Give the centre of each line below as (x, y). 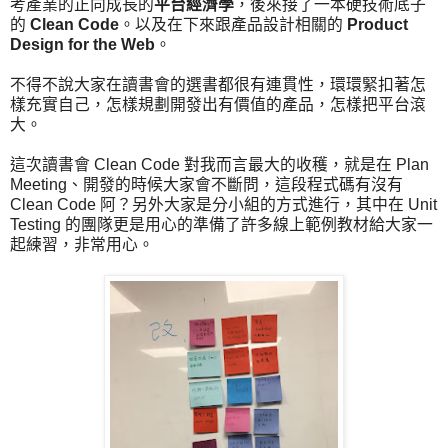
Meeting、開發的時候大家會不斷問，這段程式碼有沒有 (206, 184)
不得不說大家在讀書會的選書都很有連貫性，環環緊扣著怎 (218, 84)
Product (377, 24)
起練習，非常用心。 (82, 244)
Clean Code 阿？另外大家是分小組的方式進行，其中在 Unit (223, 204)
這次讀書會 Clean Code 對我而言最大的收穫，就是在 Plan (219, 164)
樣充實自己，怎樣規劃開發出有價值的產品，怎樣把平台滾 (218, 104)
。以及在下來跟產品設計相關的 (233, 24)
